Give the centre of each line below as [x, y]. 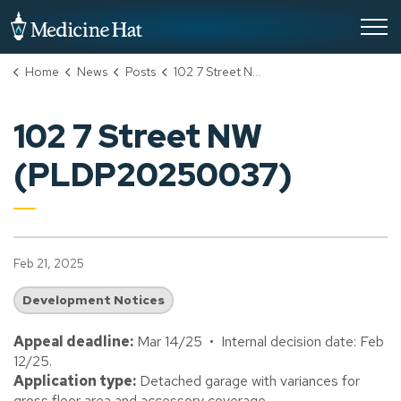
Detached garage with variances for [248, 381]
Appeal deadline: [73, 341]
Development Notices [94, 300]
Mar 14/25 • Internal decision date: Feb [259, 341]
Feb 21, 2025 [49, 263]
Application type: [75, 381]
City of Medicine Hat [206, 20]
